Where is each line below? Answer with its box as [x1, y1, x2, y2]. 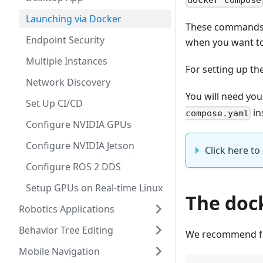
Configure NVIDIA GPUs [26, 118, 131, 131]
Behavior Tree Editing [19, 224, 113, 237]
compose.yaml [186, 107, 249, 119]
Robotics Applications [19, 203, 114, 215]
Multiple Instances [26, 55, 107, 68]
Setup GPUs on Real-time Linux [26, 181, 163, 194]
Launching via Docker [26, 12, 122, 25]
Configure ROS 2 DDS [26, 160, 121, 173]
